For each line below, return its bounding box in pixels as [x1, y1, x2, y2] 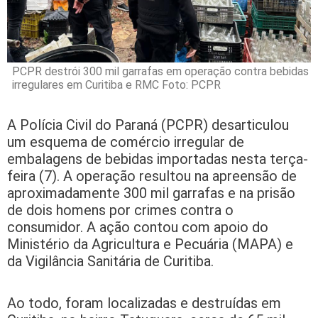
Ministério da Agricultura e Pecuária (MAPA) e [7, 235, 293, 253]
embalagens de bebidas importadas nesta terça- [7, 150, 308, 168]
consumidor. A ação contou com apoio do [7, 218, 268, 236]
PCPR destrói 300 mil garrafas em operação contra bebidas [12, 64, 309, 78]
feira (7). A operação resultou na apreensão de [7, 167, 297, 185]
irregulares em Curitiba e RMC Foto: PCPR [12, 77, 221, 92]
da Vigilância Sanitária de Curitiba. [7, 252, 214, 270]
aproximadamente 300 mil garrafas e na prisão [7, 184, 295, 202]
